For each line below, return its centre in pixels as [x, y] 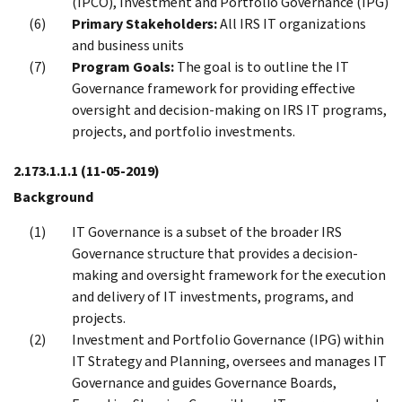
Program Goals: [124, 66]
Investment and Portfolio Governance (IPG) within [228, 339]
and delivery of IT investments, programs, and [213, 296]
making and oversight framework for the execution [229, 275]
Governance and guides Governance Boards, [204, 382]
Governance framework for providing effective [214, 88]
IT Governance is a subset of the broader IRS [207, 232]
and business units [128, 45]
